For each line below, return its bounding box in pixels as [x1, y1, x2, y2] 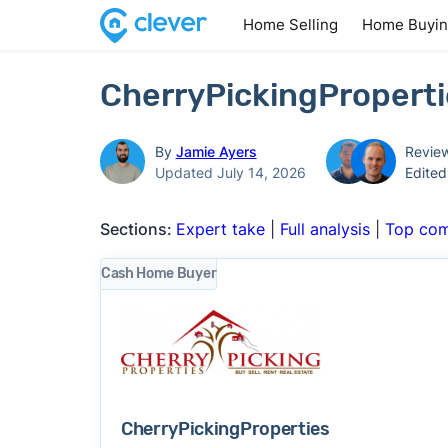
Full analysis [279, 219, 370, 239]
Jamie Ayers [175, 142, 257, 160]
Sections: [99, 219, 176, 239]
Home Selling [243, 15, 338, 34]
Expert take [175, 219, 265, 239]
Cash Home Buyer [100, 265, 217, 282]
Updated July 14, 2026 [154, 163, 306, 181]
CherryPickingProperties [120, 417, 330, 440]
